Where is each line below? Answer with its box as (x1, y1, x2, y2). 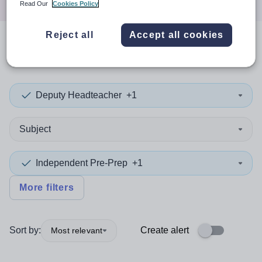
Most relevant (51, 225, 103, 235)
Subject (19, 124, 51, 134)
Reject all (46, 29, 94, 40)
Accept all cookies (129, 29, 224, 40)
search (19, 43, 82, 61)
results (82, 43, 136, 61)
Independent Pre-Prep (36, 158, 127, 168)
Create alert (140, 225, 189, 235)
